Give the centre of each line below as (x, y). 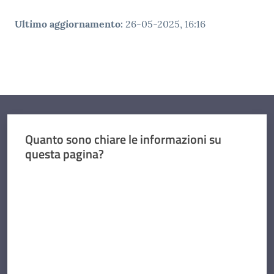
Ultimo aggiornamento (68, 24)
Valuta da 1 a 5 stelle (61, 176)
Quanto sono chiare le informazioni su (123, 139)
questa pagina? (64, 154)
